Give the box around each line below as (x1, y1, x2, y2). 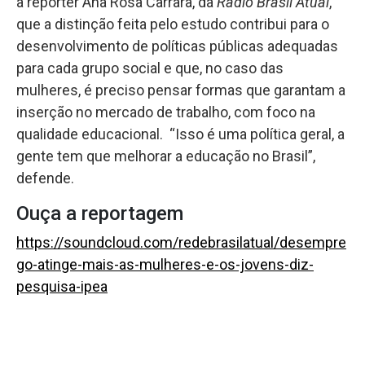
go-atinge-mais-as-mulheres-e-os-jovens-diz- (16, 256, 314, 274)
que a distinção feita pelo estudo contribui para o (16, 15, 329, 33)
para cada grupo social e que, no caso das (16, 59, 284, 77)
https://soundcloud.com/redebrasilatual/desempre (16, 234, 346, 252)
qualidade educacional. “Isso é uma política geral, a (16, 125, 345, 143)
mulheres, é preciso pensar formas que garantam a (16, 81, 345, 99)
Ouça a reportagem (16, 202, 183, 226)
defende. (16, 169, 74, 187)
